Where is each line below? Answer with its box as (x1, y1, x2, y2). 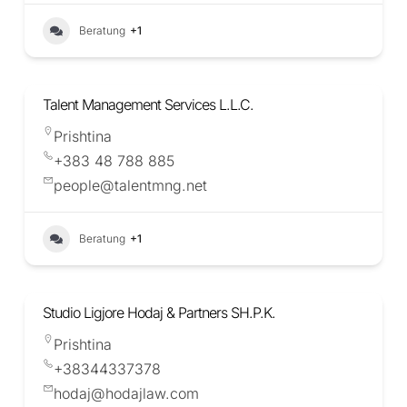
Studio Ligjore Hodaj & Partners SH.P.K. (43, 303, 275, 323)
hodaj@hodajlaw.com (54, 384, 199, 403)
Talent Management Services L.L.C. (43, 95, 253, 114)
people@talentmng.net (54, 176, 207, 195)
